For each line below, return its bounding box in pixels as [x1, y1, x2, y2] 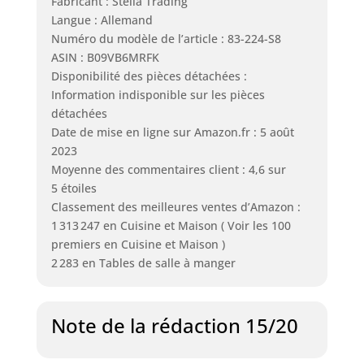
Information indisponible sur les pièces [50, 87, 265, 103]
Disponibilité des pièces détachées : [50, 68, 247, 84]
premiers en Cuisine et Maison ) [50, 236, 225, 253]
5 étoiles [50, 180, 97, 197]
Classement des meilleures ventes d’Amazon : [50, 199, 301, 215]
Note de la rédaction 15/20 [50, 311, 298, 339]
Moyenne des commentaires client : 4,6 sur [50, 162, 286, 178]
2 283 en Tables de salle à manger [50, 255, 236, 271]
